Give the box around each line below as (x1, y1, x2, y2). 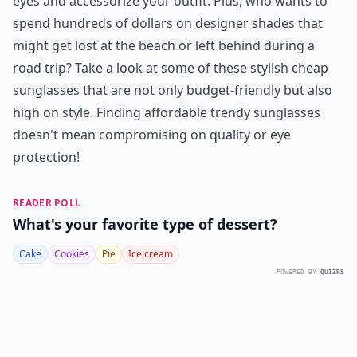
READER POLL (13, 196, 81, 210)
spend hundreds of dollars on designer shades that (13, 14, 323, 32)
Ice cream (128, 247, 173, 261)
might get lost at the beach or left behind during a (13, 37, 315, 54)
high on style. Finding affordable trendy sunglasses (13, 104, 320, 121)
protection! (13, 148, 80, 166)
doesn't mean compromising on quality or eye (13, 126, 291, 143)
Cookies (54, 247, 89, 261)
